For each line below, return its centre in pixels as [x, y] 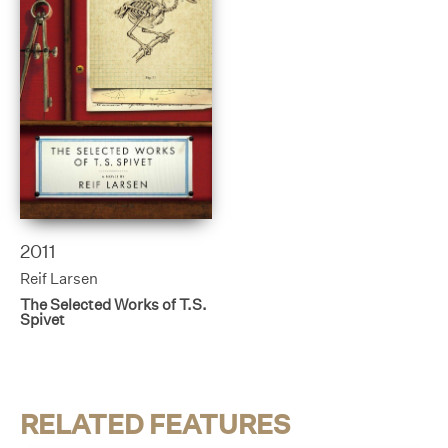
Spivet [42, 319]
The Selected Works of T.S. [113, 304]
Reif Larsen [59, 279]
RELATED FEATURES [155, 423]
